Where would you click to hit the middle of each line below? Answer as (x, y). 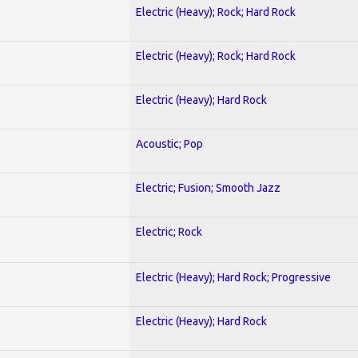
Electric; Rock (169, 231)
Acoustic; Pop (169, 143)
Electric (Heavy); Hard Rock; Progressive (233, 277)
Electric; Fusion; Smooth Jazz (208, 187)
